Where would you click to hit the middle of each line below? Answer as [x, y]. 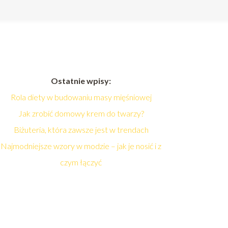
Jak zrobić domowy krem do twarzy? [81, 113]
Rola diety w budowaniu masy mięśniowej [81, 97]
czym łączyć [81, 162]
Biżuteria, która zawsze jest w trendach [81, 130]
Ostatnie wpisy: [81, 81]
